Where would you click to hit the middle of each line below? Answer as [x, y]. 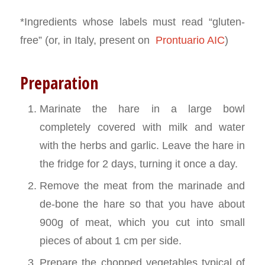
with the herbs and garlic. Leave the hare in [142, 146]
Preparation [59, 83]
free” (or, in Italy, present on [86, 40]
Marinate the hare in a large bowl [142, 109]
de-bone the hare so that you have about [142, 204]
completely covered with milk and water [142, 127]
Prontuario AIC [188, 40]
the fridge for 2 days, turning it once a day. [138, 164]
